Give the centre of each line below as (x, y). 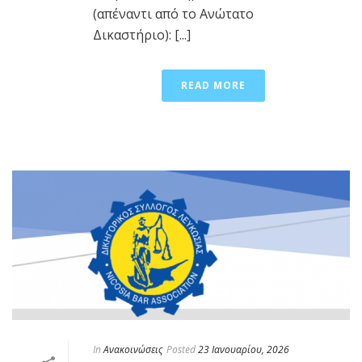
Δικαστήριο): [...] (142, 35)
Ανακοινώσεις (133, 349)
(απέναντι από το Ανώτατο (173, 14)
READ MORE (213, 86)
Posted (181, 349)
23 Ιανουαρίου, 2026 (244, 349)
